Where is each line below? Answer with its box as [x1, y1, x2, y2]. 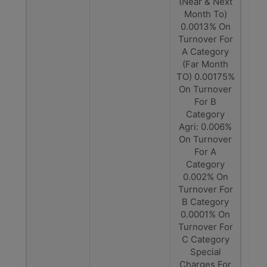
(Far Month [182, 58, 228, 70]
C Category [181, 234, 229, 245]
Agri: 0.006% [179, 121, 232, 132]
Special [190, 246, 221, 257]
